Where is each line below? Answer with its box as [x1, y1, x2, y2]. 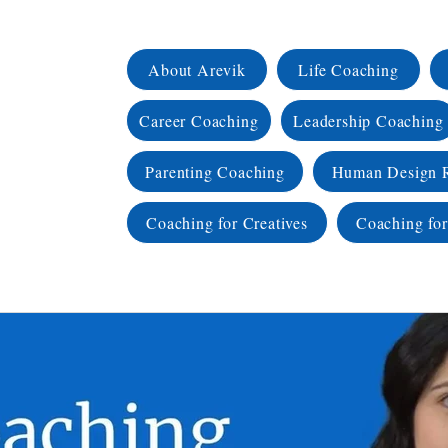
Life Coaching [298, 59, 399, 80]
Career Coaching [139, 110, 259, 131]
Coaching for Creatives [146, 212, 308, 233]
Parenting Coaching [145, 161, 285, 182]
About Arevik [148, 59, 246, 80]
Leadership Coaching [293, 110, 444, 131]
